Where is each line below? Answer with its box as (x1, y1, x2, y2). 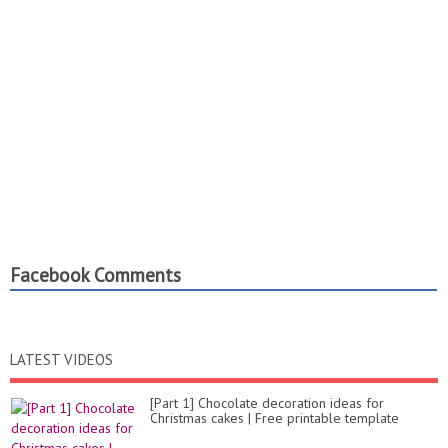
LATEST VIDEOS (10, 350, 113, 370)
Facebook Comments (10, 263, 181, 288)
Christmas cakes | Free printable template (150, 409, 399, 428)
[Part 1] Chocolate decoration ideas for (150, 394, 384, 413)
